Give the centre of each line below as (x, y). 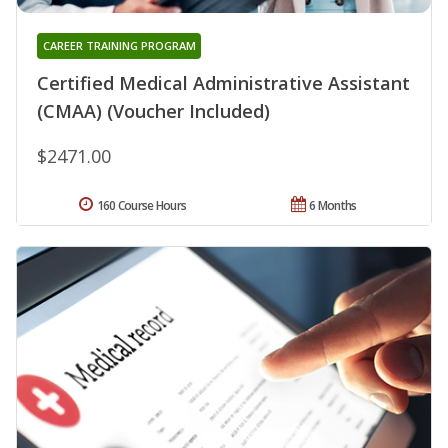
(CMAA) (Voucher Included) (153, 111)
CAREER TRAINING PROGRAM (119, 46)
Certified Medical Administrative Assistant (223, 83)
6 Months (333, 206)
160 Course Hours (141, 206)
